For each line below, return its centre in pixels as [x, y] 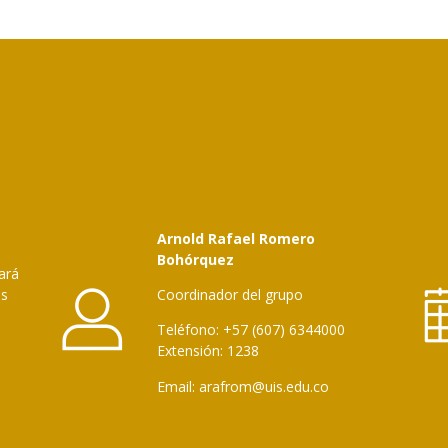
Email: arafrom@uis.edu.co [243, 386]
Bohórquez [195, 259]
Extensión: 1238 [208, 351]
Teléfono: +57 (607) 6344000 [251, 330]
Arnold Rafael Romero [236, 238]
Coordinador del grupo [230, 294]
